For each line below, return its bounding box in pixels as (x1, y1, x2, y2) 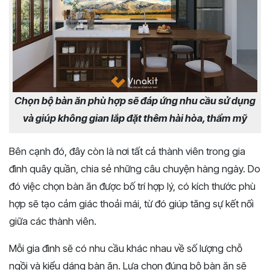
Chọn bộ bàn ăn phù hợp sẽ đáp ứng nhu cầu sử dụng (14, 95, 256, 107)
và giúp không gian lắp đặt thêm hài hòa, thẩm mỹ (23, 112, 247, 125)
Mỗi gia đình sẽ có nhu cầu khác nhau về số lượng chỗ (9, 242, 242, 255)
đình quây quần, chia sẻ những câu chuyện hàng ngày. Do (9, 163, 260, 175)
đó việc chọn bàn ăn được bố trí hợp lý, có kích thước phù (9, 180, 256, 193)
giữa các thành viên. (9, 215, 96, 228)
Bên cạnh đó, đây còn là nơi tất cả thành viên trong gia (9, 145, 245, 158)
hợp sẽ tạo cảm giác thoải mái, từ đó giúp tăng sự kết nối (9, 198, 254, 210)
